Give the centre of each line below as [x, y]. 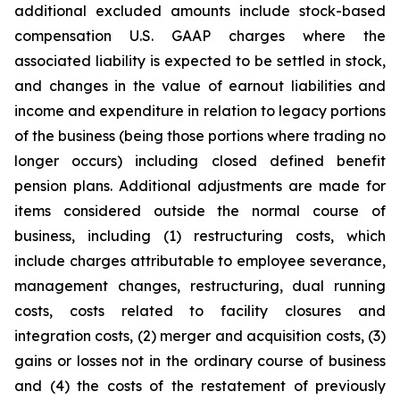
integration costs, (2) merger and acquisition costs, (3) [200, 336]
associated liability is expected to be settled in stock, [200, 61]
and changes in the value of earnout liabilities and [200, 86]
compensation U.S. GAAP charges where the [200, 36]
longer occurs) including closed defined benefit [200, 161]
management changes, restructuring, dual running [200, 286]
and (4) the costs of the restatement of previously [200, 386]
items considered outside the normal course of [200, 211]
